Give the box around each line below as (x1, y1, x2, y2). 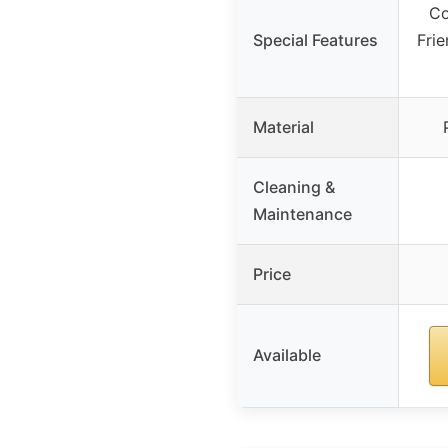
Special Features (253, 30, 378, 51)
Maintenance (253, 204, 352, 225)
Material (253, 117, 314, 138)
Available (253, 345, 321, 366)
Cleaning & (253, 177, 335, 198)
